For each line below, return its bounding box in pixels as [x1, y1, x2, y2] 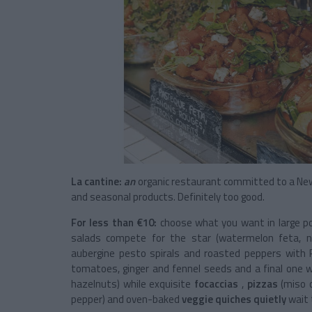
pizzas [247, 276, 278, 292]
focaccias [194, 276, 239, 292]
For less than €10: [71, 214, 157, 231]
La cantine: [71, 173, 123, 190]
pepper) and [71, 291, 124, 308]
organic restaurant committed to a [137, 173, 295, 190]
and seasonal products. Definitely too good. [71, 189, 265, 205]
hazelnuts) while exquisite [71, 276, 192, 292]
